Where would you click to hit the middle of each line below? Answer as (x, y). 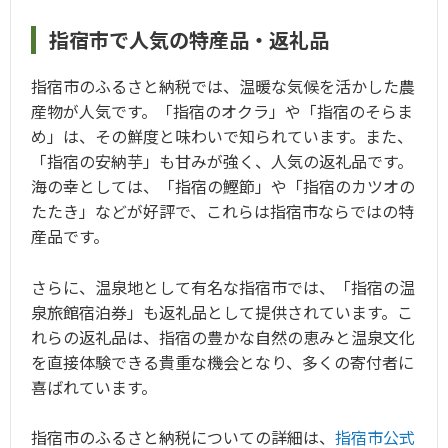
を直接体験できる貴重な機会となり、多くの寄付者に (222, 361)
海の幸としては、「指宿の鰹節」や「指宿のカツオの (223, 186)
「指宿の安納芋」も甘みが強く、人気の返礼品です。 (222, 161)
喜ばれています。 (94, 386)
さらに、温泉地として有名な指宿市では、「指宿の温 (223, 286)
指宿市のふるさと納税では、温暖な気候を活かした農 (223, 86)
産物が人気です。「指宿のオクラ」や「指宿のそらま (222, 111)
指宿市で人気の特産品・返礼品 (189, 40)
